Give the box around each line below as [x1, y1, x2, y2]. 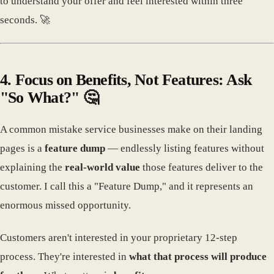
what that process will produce [129, 250, 267, 262]
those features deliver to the [140, 161, 263, 173]
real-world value [65, 161, 140, 173]
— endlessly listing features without [105, 143, 264, 154]
